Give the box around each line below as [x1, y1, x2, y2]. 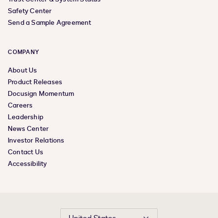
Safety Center [8, 6, 52, 16]
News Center [8, 124, 49, 134]
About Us [8, 66, 37, 75]
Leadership [8, 112, 43, 122]
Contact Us [8, 147, 43, 157]
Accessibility [8, 159, 47, 169]
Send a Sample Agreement [8, 18, 91, 28]
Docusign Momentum [8, 89, 74, 99]
